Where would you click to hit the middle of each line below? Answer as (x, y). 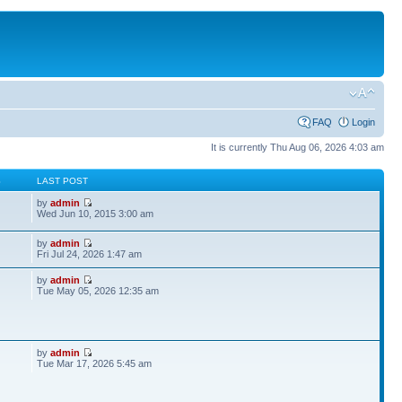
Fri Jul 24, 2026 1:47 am (90, 253)
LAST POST (63, 180)
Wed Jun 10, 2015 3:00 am (96, 213)
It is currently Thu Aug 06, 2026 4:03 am (297, 147)
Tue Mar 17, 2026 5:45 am (95, 363)
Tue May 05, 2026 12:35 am (98, 290)
